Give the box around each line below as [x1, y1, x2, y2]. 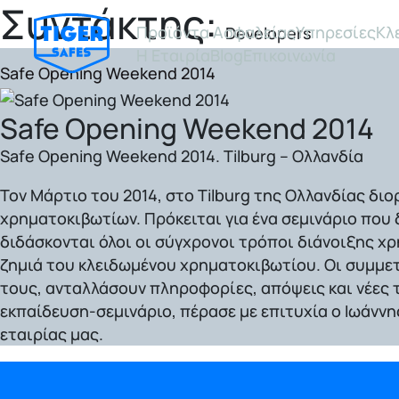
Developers [225, 22, 312, 44]
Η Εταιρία [135, 45, 210, 67]
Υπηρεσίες [295, 21, 376, 44]
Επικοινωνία [242, 45, 336, 67]
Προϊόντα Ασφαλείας [135, 21, 296, 44]
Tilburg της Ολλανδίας [198, 184, 365, 207]
